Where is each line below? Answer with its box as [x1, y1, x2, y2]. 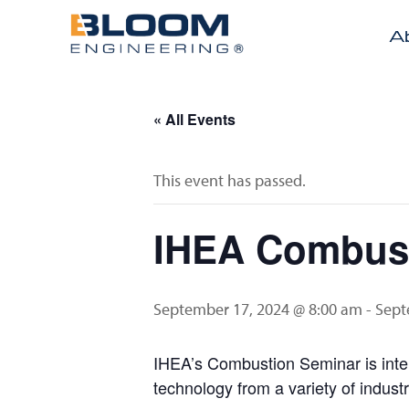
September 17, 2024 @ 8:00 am [153, 299, 362, 320]
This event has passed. [153, 170, 306, 192]
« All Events [153, 109, 236, 131]
